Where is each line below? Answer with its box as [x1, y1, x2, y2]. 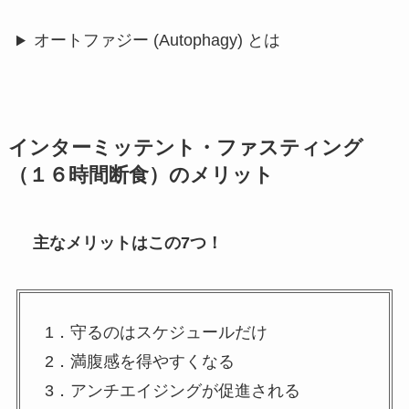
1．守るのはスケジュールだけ [44, 323, 267, 342]
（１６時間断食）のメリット [7, 163, 274, 186]
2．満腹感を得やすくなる [44, 352, 235, 372]
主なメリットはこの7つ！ [32, 233, 223, 252]
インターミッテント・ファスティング [7, 136, 363, 159]
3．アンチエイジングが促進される [44, 382, 300, 401]
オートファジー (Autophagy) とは [33, 31, 280, 50]
